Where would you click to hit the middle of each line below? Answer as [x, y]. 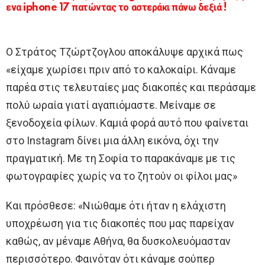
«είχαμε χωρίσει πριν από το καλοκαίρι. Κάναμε [121, 70]
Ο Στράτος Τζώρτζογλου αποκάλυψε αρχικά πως [125, 52]
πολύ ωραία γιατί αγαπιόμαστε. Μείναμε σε [111, 105]
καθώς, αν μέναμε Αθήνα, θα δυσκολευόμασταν [118, 241]
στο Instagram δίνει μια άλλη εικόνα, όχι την [112, 141]
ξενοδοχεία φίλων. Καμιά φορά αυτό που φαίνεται [127, 123]
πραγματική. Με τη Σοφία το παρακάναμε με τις [121, 159]
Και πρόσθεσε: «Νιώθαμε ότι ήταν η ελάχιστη [116, 206]
